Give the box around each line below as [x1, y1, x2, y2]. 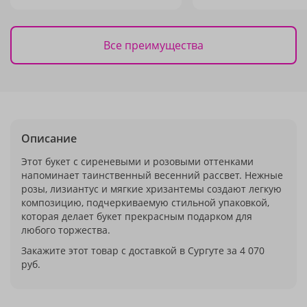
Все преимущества [103, 37, 204, 53]
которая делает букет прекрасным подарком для [21, 210, 252, 223]
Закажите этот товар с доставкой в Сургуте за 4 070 [21, 244, 265, 257]
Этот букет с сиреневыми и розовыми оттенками [21, 155, 254, 168]
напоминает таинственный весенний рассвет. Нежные [21, 169, 283, 182]
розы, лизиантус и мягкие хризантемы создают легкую [21, 182, 282, 195]
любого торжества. [21, 223, 110, 236]
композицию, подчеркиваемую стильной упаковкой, [21, 196, 269, 209]
